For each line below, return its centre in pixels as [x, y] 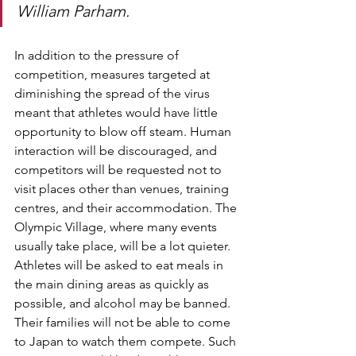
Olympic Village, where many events [117, 226]
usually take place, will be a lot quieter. [124, 246]
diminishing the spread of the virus [114, 93]
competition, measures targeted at [114, 74]
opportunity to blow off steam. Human [124, 131]
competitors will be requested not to [120, 169]
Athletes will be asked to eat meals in [120, 265]
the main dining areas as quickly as [113, 284]
